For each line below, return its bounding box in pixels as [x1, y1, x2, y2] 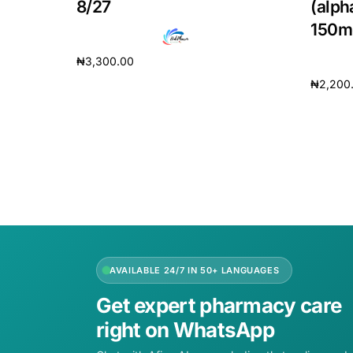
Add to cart [76, 79, 136, 93]
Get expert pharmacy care [96, 293, 342, 318]
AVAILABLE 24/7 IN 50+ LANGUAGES [110, 265, 280, 277]
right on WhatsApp [96, 318, 275, 343]
